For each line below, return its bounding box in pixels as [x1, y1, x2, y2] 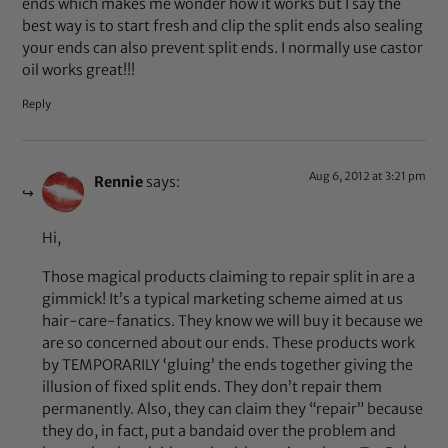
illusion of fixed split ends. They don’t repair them [42, 378, 383, 397]
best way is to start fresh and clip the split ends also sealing [22, 17, 424, 36]
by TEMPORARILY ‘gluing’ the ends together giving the [42, 356, 414, 375]
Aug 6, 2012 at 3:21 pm [308, 168, 426, 183]
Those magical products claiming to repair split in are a [42, 268, 416, 287]
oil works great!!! [22, 61, 136, 80]
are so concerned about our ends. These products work [42, 334, 416, 353]
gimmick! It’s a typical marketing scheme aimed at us [42, 290, 404, 309]
